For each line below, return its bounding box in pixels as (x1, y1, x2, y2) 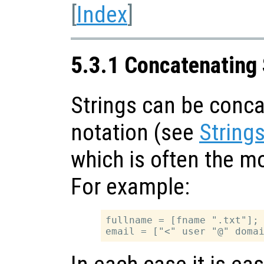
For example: (71, 173, 190, 200)
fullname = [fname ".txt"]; (105, 214, 259, 226)
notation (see (71, 118, 199, 146)
